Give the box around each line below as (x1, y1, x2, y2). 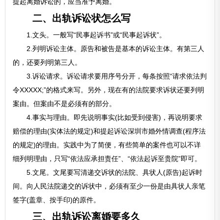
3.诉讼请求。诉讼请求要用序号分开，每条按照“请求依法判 (13, 72, 207, 80)
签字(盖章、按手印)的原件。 (13, 196, 101, 204)
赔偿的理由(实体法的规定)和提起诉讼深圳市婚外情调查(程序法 (13, 127, 206, 135)
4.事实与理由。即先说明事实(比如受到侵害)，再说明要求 (13, 113, 203, 121)
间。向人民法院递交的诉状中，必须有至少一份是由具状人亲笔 (13, 182, 206, 190)
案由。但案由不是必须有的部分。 (13, 100, 116, 108)
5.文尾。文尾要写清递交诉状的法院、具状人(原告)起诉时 (13, 168, 203, 176)
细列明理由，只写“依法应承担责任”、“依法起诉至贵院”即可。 (13, 155, 202, 163)
